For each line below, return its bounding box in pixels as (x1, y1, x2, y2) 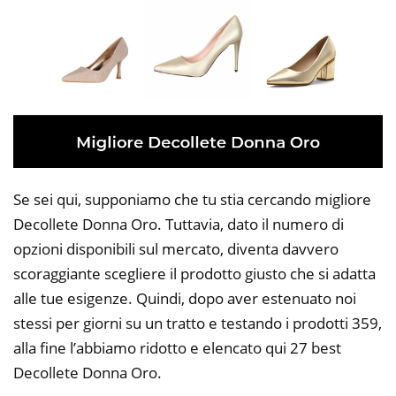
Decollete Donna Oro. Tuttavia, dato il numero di (13, 214, 344, 235)
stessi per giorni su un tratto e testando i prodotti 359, (13, 313, 382, 334)
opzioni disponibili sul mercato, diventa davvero (13, 239, 339, 260)
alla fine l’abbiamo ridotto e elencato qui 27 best (13, 338, 341, 359)
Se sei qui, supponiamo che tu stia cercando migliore (13, 189, 371, 210)
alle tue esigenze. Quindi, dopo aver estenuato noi (13, 288, 356, 309)
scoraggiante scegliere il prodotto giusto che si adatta (13, 263, 376, 285)
